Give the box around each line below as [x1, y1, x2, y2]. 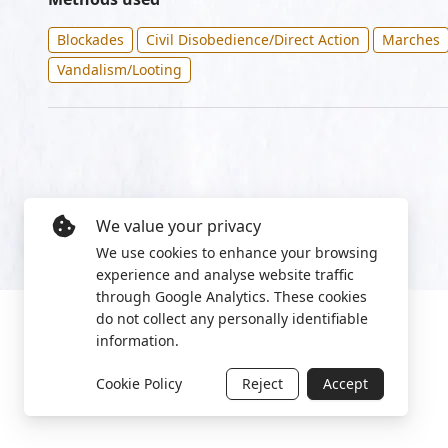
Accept [323, 374, 368, 393]
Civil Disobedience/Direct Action [146, 30, 360, 49]
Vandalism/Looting [57, 60, 182, 79]
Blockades [57, 30, 124, 49]
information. [96, 331, 179, 350]
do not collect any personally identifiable [96, 309, 368, 328]
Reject [242, 374, 283, 393]
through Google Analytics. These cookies [96, 287, 367, 306]
